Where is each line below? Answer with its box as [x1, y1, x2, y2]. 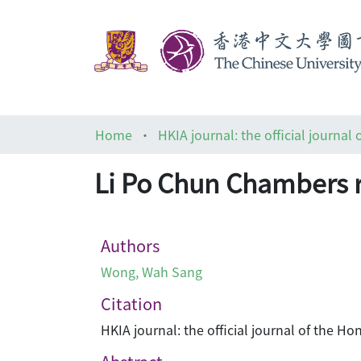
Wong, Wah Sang [101, 262, 202, 281]
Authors [101, 234, 160, 257]
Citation [101, 292, 162, 315]
